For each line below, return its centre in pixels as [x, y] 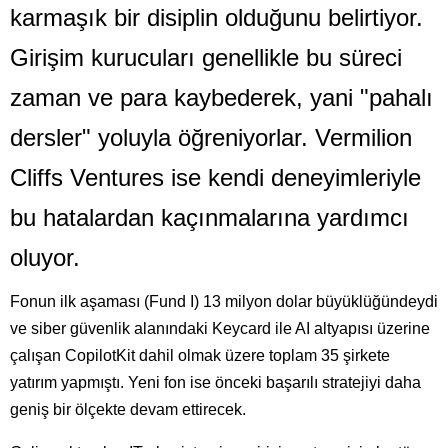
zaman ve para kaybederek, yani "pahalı [221, 97]
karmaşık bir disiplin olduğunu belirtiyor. [216, 17]
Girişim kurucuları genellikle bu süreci [206, 57]
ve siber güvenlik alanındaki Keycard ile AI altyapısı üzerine [220, 328]
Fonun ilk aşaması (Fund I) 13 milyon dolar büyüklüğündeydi [224, 301]
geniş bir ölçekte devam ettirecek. [128, 409]
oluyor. [45, 257]
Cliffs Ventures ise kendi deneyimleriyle [215, 177]
